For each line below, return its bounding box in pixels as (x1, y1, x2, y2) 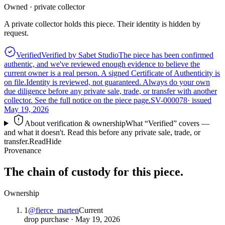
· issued (187, 95, 211, 104)
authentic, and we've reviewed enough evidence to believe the (4, 59, 200, 68)
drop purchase (24, 214, 69, 223)
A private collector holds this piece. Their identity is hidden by (4, 19, 200, 28)
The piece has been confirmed (119, 50, 213, 59)
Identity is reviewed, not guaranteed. (26, 77, 141, 86)
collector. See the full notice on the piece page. (4, 95, 151, 104)
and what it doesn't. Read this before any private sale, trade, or (4, 128, 200, 137)
